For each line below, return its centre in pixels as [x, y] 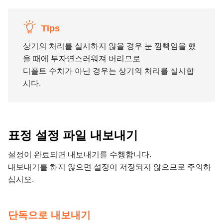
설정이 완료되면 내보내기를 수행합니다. [80, 155]
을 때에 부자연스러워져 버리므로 [82, 59]
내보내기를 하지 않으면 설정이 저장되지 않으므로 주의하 [110, 167]
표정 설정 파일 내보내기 [73, 135]
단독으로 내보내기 [49, 215]
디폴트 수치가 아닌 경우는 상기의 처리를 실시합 [109, 71]
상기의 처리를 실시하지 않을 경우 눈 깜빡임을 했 [110, 46]
